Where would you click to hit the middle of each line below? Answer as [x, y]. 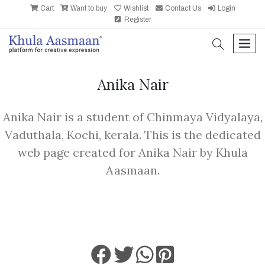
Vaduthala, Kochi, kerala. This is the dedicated [132, 135]
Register [137, 20]
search [239, 41]
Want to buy [88, 8]
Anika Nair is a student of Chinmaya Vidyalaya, [132, 117]
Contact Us [182, 8]
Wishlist [135, 8]
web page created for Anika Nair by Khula [132, 152]
